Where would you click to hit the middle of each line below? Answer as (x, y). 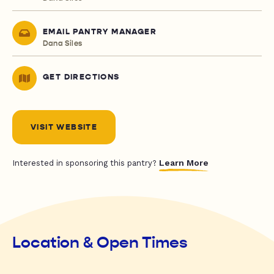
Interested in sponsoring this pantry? (86, 163)
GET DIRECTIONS (81, 77)
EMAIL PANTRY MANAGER (100, 32)
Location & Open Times (100, 243)
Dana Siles (62, 44)
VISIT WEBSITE (64, 128)
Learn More (184, 163)
